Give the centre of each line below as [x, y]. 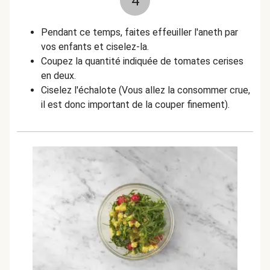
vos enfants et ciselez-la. [96, 47]
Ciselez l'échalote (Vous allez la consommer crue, [146, 90]
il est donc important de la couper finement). [135, 105]
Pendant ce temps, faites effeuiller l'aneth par [140, 32]
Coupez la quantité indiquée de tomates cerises [142, 61]
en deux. [58, 76]
